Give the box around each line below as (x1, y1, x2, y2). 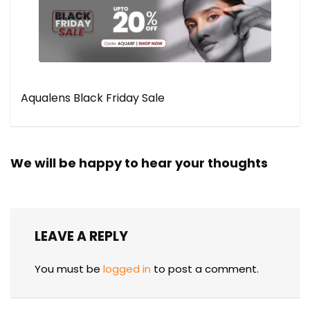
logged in (103, 262, 151, 277)
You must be (35, 262, 103, 277)
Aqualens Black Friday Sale (21, 90, 165, 107)
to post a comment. (151, 262, 259, 277)
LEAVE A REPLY (35, 227, 128, 246)
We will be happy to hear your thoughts (10, 154, 268, 172)
